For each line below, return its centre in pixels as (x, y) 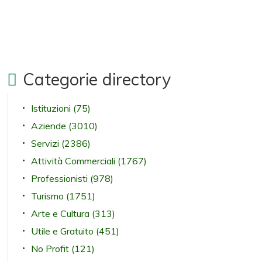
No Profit (51, 248)
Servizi (46, 143)
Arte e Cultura (61, 213)
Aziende (50, 125)
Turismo (49, 196)
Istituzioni (52, 108)
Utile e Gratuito (63, 231)
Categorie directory (97, 79)
